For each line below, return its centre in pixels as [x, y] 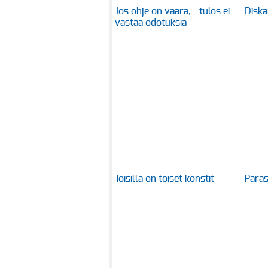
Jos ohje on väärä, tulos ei [172, 11]
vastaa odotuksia [151, 22]
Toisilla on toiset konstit [165, 179]
